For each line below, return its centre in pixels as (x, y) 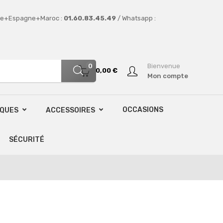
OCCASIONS (143, 110)
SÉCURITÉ (27, 140)
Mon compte (167, 76)
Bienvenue (164, 66)
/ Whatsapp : (136, 18)
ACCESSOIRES (70, 110)
